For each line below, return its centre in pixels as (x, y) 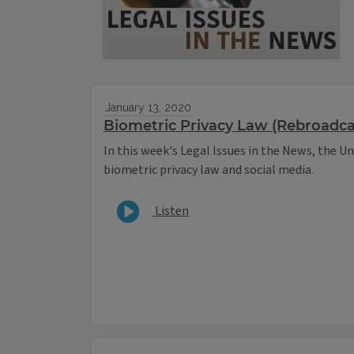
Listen (171, 211)
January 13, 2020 (148, 108)
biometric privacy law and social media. (210, 170)
